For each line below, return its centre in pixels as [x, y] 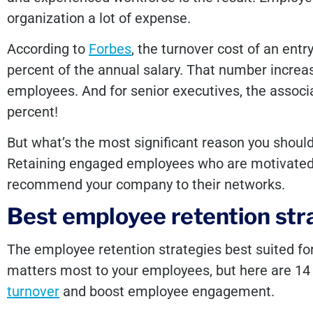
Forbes [110, 49]
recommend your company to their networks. [146, 185]
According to [48, 49]
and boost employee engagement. [169, 291]
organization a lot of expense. [99, 18]
